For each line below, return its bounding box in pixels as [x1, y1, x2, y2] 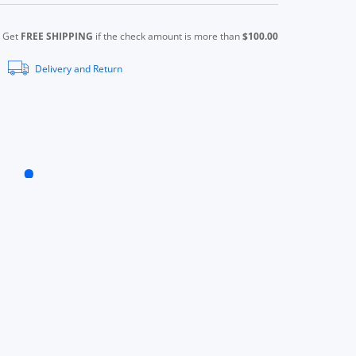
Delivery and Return [35, 61, 123, 75]
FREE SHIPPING [20, 29, 93, 43]
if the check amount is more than [92, 29, 242, 43]
